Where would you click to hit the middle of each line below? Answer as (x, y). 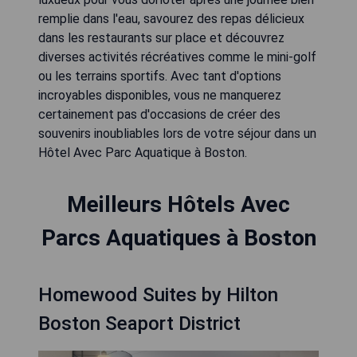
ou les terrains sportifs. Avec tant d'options (160, 76)
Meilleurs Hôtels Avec (178, 204)
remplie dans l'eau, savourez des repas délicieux (171, 19)
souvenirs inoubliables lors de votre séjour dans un (177, 133)
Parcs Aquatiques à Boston (178, 238)
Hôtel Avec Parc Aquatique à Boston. (143, 153)
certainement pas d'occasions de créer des (159, 114)
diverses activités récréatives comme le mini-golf (177, 57)
